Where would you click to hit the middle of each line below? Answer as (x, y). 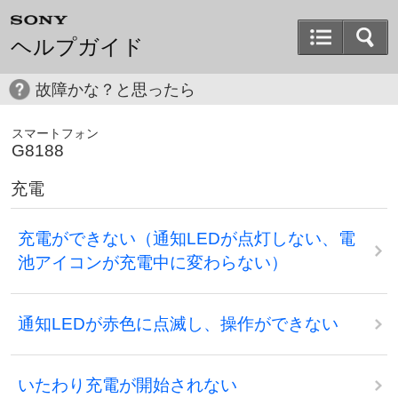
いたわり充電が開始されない (127, 385)
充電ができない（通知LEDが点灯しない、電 (187, 239)
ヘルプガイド (77, 47)
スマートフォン (55, 133)
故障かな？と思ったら (115, 90)
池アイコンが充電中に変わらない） (153, 263)
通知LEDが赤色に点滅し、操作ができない (178, 324)
